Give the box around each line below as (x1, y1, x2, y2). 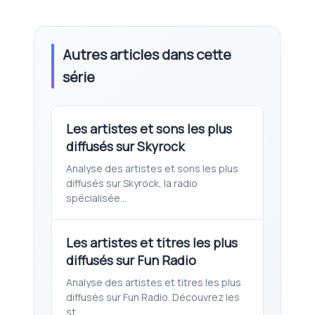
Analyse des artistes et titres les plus (66, 275, 241, 289)
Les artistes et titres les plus (66, 233, 238, 251)
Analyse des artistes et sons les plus (66, 161, 238, 175)
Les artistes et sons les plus (66, 120, 232, 137)
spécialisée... (66, 191, 127, 205)
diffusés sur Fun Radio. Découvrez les (66, 290, 240, 304)
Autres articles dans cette (63, 44, 231, 64)
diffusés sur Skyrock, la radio (66, 176, 198, 190)
